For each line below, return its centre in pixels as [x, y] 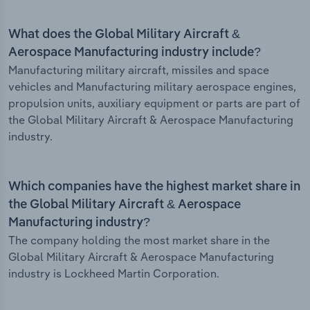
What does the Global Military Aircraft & [124, 35]
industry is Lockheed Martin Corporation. [114, 274]
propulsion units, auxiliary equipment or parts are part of [154, 103]
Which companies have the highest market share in [154, 187]
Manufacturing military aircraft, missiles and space [139, 70]
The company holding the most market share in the [139, 240]
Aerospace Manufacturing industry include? [135, 53]
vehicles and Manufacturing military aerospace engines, [152, 87]
